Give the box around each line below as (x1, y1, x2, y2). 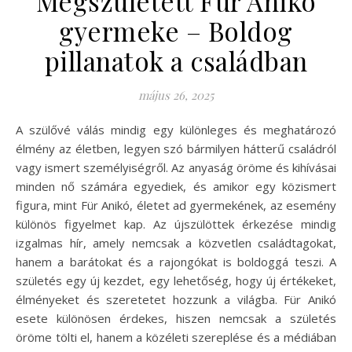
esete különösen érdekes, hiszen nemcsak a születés (16, 310, 336, 326)
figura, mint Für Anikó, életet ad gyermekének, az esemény (16, 196, 336, 213)
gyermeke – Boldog (59, 13, 293, 48)
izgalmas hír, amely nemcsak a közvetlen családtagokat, (16, 234, 336, 251)
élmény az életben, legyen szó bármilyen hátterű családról (16, 140, 336, 156)
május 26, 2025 (138, 86, 214, 103)
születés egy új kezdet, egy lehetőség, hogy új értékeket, (16, 272, 336, 288)
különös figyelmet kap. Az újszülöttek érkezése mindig (16, 215, 336, 232)
